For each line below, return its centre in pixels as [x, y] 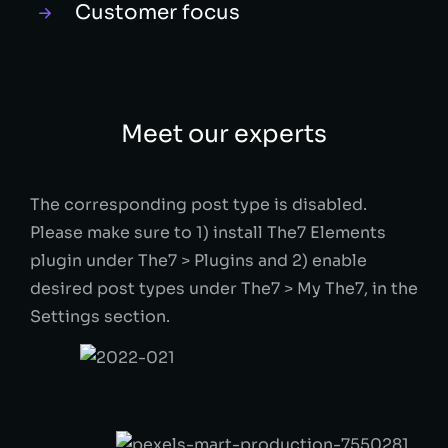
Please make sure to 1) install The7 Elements [208, 232]
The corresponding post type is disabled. [198, 204]
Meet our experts [224, 133]
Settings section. [100, 316]
